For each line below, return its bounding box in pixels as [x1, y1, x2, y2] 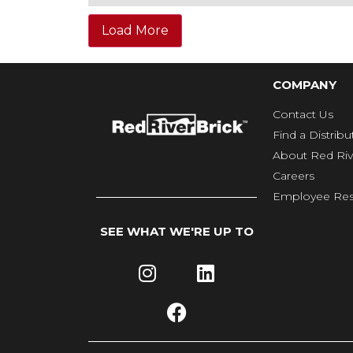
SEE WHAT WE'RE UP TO [99, 224, 254, 239]
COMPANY [273, 77, 336, 93]
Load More [102, 23, 169, 39]
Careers [273, 169, 314, 184]
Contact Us [273, 107, 333, 122]
